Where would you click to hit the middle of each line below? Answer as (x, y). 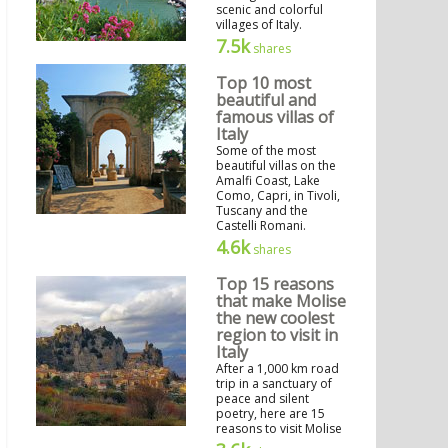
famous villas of (275, 117)
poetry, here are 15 (270, 414)
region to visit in (277, 335)
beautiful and (266, 100)
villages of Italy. (259, 25)
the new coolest (275, 318)
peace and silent (262, 399)
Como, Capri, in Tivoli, (278, 196)
